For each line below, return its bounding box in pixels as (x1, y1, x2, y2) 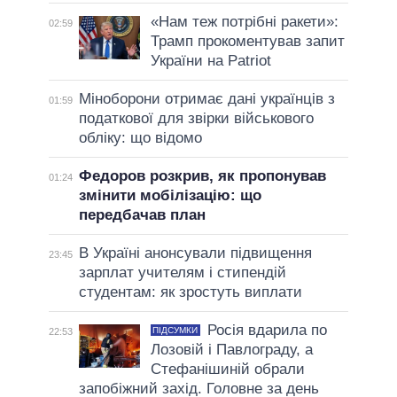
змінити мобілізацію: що (78, 187, 261, 205)
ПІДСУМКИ (152, 325, 198, 336)
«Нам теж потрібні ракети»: (150, 13, 339, 31)
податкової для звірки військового (78, 110, 314, 128)
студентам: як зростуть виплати (78, 284, 302, 301)
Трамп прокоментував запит (150, 33, 345, 51)
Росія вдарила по (206, 322, 327, 339)
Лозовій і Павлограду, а (150, 341, 313, 359)
